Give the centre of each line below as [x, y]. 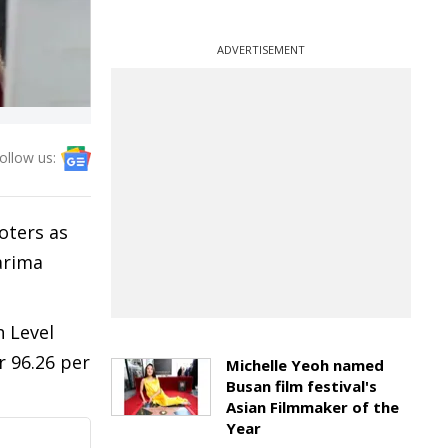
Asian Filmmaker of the [312, 407]
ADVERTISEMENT [261, 49]
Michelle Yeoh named [305, 365]
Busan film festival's [301, 386]
